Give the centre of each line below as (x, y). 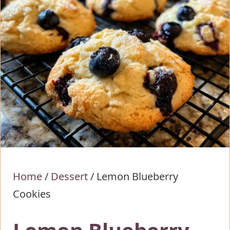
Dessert (69, 176)
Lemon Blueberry (137, 176)
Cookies (32, 194)
